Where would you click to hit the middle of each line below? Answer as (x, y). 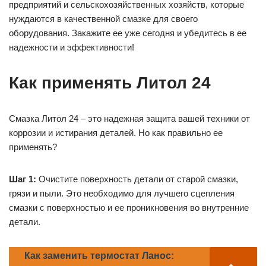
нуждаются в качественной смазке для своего (103, 19)
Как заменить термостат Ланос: (99, 256)
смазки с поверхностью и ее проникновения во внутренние (129, 208)
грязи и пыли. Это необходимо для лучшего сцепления (122, 194)
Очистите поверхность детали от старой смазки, (137, 179)
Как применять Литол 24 (110, 83)
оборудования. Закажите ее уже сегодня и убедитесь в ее (128, 33)
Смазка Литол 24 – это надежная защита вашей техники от (129, 119)
